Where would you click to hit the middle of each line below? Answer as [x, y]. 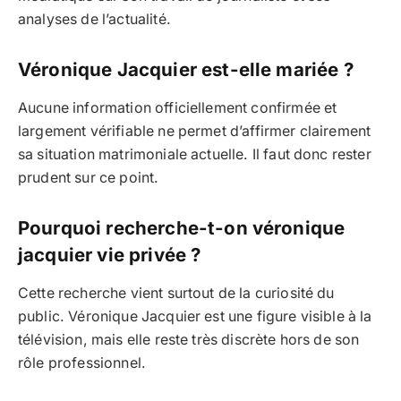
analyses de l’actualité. [94, 19]
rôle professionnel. [82, 363]
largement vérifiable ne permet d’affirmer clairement [195, 131]
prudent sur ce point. [89, 177]
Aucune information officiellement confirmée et [178, 107]
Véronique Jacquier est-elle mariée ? [186, 69]
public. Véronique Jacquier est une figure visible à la [195, 316]
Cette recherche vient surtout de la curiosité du [176, 293]
